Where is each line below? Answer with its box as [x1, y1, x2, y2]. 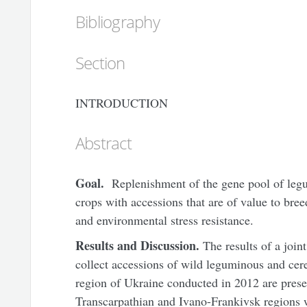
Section [75, 51, 125, 74]
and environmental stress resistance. [75, 212, 254, 228]
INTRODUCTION [75, 95, 168, 111]
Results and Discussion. [75, 236, 203, 254]
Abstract [75, 132, 132, 154]
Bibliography [75, 10, 160, 33]
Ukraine [123, 273, 164, 291]
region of [75, 273, 124, 291]
